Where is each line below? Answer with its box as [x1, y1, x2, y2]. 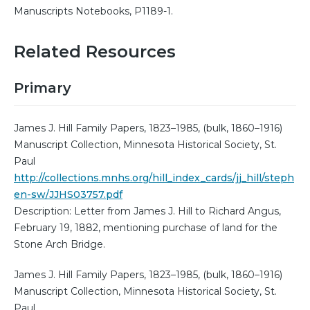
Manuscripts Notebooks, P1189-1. [14, 4, 173, 17]
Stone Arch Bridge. [14, 237, 105, 250]
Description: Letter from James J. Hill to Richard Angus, [14, 204, 281, 217]
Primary [14, 79, 71, 96]
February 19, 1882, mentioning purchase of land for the [14, 221, 277, 234]
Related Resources [14, 41, 176, 62]
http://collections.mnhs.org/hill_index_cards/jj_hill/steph [14, 171, 294, 184]
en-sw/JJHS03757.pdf [14, 188, 122, 201]
